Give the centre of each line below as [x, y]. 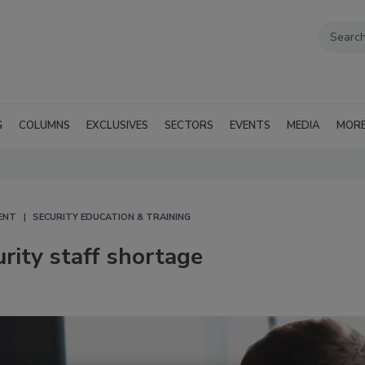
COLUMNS [44, 125]
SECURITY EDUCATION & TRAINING [112, 217]
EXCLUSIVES [117, 125]
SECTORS [189, 125]
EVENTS [250, 125]
